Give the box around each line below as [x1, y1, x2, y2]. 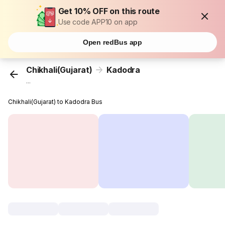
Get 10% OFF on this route [58, 6, 160, 16]
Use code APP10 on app [58, 18, 138, 26]
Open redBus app [82, 38, 143, 46]
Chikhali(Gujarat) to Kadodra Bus [8, 98, 103, 106]
